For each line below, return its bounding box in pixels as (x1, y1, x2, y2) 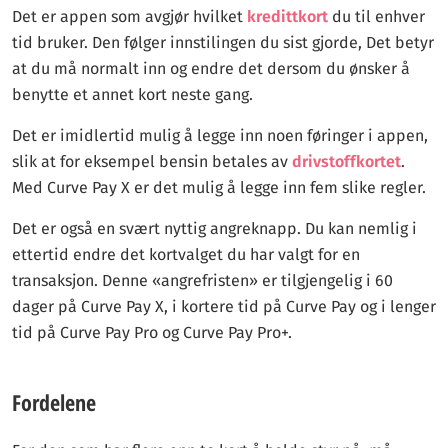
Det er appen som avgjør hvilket (12, 7, 247, 26)
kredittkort (247, 7, 328, 26)
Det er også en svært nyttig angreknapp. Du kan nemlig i (12, 219, 417, 238)
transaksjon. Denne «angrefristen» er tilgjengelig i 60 (12, 271, 393, 290)
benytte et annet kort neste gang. (12, 85, 253, 104)
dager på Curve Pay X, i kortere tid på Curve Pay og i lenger (12, 297, 436, 316)
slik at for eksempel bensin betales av (12, 152, 292, 171)
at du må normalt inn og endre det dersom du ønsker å (12, 59, 410, 78)
